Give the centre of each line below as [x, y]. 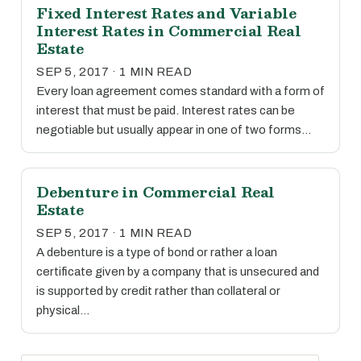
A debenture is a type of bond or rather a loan [157, 252]
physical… [63, 310]
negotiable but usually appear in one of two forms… [174, 130]
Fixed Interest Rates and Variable [166, 13]
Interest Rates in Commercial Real [169, 31]
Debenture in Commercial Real [156, 192]
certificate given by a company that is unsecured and [178, 272]
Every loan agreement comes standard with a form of [180, 91]
